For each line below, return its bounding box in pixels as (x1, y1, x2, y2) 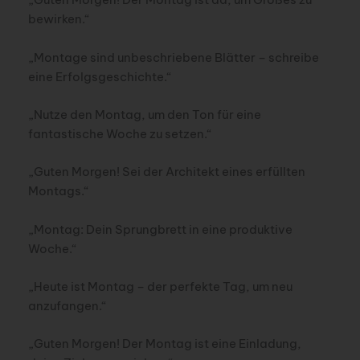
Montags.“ (27, 183, 89, 199)
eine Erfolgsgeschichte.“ (27, 68, 172, 84)
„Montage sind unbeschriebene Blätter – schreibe (27, 49, 319, 65)
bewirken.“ (27, 11, 90, 27)
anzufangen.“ (27, 298, 107, 314)
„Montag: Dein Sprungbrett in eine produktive (27, 221, 292, 237)
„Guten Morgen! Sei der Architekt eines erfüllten (27, 164, 305, 180)
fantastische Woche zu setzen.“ (27, 126, 212, 142)
